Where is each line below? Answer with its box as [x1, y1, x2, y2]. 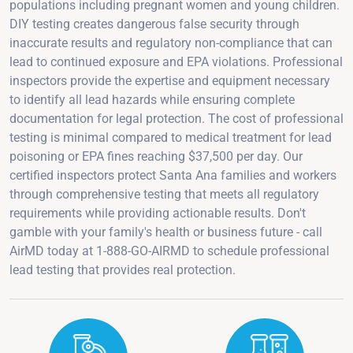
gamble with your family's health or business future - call [9, 224, 322, 240]
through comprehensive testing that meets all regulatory [9, 186, 319, 202]
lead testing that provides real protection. [9, 262, 236, 277]
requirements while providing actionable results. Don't [9, 205, 306, 221]
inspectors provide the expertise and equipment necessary [9, 72, 330, 88]
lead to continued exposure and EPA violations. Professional [9, 54, 343, 69]
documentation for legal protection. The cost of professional [9, 110, 344, 126]
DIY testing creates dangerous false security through [9, 16, 299, 32]
